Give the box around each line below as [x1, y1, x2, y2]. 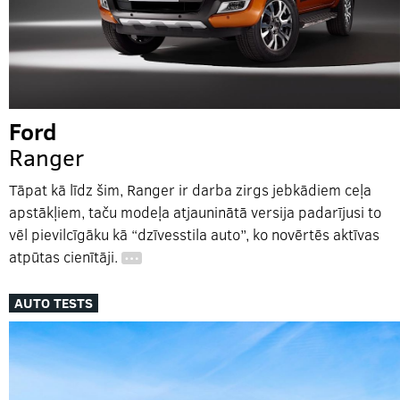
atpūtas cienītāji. [9, 246, 121, 267]
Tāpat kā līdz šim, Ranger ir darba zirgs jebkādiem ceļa [9, 179, 371, 200]
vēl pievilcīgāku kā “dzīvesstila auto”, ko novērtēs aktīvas [9, 223, 379, 245]
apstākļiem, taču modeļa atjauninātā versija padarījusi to [9, 201, 381, 222]
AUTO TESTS [14, 294, 93, 312]
